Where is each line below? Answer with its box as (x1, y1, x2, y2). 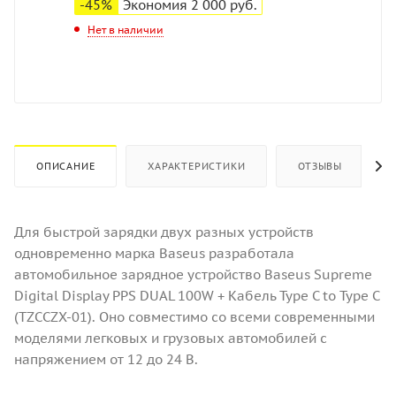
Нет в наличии (88, 22, 164, 36)
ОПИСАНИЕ (36, 159, 95, 172)
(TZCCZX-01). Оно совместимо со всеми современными (14, 308, 375, 325)
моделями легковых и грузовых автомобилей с (14, 329, 327, 346)
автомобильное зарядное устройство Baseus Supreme (14, 265, 372, 283)
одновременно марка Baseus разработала (14, 244, 294, 262)
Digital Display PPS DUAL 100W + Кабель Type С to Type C (14, 286, 379, 304)
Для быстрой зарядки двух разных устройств (14, 223, 314, 240)
